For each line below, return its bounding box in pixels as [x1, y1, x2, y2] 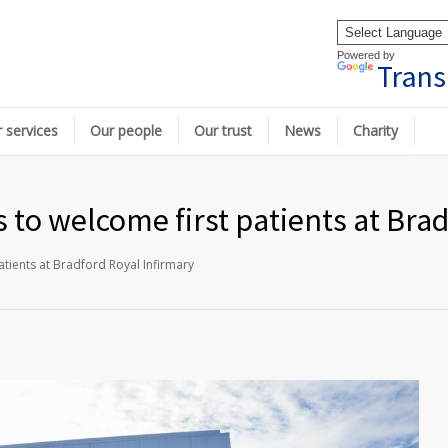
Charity [353, 121, 398, 140]
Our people [90, 121, 162, 140]
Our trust [194, 121, 252, 140]
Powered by [337, 49, 395, 61]
